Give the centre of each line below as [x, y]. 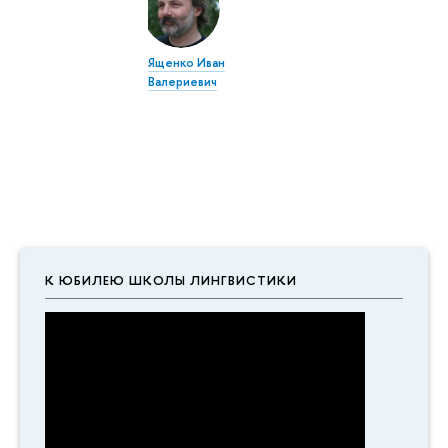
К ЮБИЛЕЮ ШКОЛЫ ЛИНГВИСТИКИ [171, 280]
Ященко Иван [187, 63]
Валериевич [183, 82]
